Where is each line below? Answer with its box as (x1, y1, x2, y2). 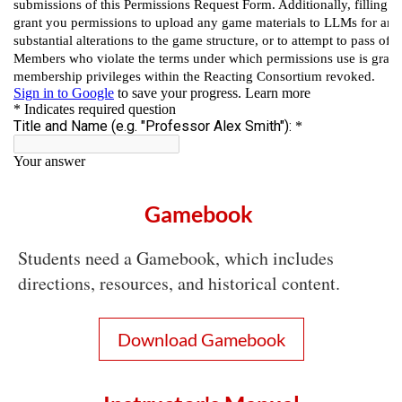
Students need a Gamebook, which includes (18, 245, 334, 270)
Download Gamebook (117, 328, 285, 350)
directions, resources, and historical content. (18, 270, 340, 295)
